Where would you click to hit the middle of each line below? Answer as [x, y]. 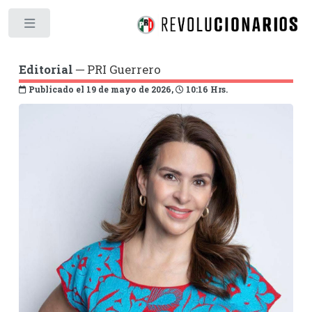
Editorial [46, 69]
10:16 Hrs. [205, 89]
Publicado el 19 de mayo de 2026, [101, 89]
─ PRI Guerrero [117, 69]
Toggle [74, 26]
